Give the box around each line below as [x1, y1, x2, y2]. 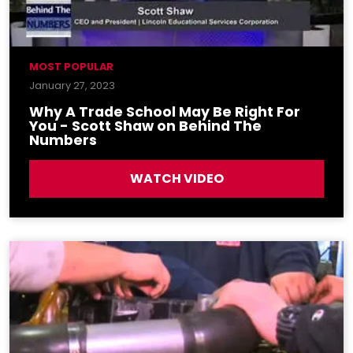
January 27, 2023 [29, 78, 115, 92]
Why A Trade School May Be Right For [29, 102, 300, 121]
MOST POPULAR [29, 59, 113, 73]
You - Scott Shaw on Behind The [29, 116, 262, 136]
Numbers [29, 130, 97, 150]
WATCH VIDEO [129, 169, 224, 188]
